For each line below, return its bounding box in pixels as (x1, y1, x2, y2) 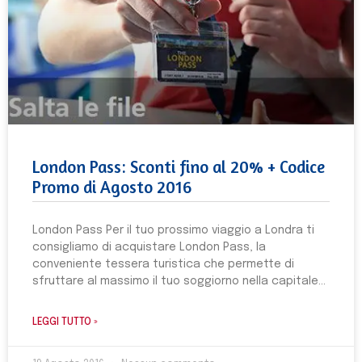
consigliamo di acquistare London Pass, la (32, 242, 266, 253)
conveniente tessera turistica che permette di (32, 259, 294, 270)
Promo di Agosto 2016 (32, 177, 192, 197)
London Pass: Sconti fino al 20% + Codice (32, 157, 325, 177)
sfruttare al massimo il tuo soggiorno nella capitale (32, 276, 318, 287)
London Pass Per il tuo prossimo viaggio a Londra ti (32, 225, 314, 236)
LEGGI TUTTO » (32, 318, 98, 327)
